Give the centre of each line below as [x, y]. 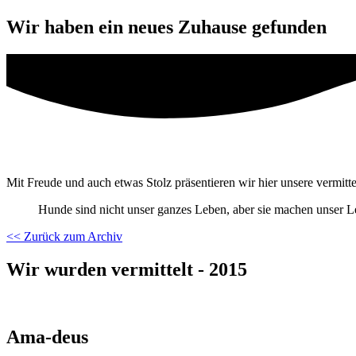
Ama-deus [47, 337]
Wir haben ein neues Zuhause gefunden [166, 27]
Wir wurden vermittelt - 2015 [127, 270]
